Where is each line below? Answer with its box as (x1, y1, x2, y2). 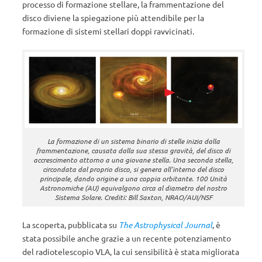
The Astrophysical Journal (119, 219, 212, 230)
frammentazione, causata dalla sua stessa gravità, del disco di (36, 145, 230, 155)
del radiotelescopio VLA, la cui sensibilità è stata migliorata (22, 246, 239, 257)
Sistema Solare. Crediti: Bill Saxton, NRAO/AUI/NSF (54, 192, 212, 202)
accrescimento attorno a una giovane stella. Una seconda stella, (33, 154, 233, 164)
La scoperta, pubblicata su (22, 219, 119, 230)
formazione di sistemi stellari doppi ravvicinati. (22, 26, 194, 36)
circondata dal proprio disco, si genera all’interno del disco (43, 164, 224, 174)
